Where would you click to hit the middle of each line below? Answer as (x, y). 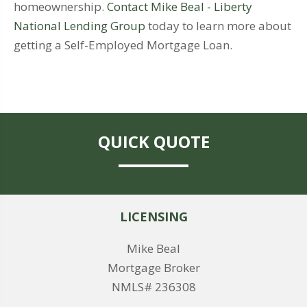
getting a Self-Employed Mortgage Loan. (123, 45)
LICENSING (153, 217)
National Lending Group (79, 26)
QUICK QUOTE (153, 142)
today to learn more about (218, 26)
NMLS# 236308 (153, 287)
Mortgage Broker (153, 268)
